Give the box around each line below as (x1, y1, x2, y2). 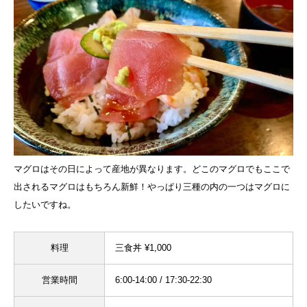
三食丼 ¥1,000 (115, 243, 171, 254)
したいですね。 (14, 199, 76, 210)
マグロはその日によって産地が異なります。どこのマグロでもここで (14, 164, 290, 175)
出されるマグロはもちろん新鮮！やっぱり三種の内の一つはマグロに (14, 182, 290, 193)
